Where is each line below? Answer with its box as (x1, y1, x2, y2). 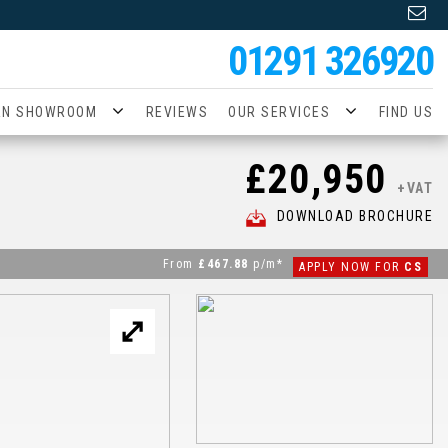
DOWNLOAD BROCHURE (276, 208, 433, 224)
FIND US (378, 104, 433, 120)
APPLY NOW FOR (299, 260, 404, 274)
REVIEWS (145, 104, 208, 120)
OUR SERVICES (228, 104, 330, 120)
